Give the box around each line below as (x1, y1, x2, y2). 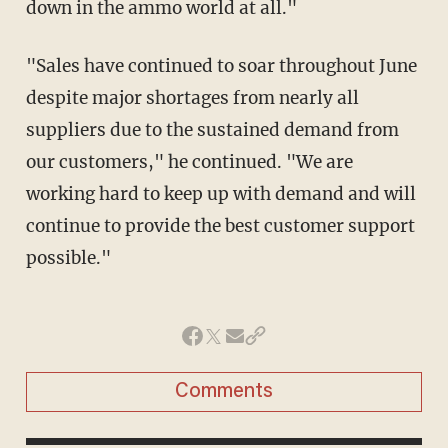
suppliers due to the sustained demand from (25, 119, 399, 142)
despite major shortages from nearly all (25, 87, 359, 110)
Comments (175, 382, 273, 403)
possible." (25, 247, 111, 270)
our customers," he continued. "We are (25, 151, 353, 174)
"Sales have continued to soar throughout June (25, 55, 46, 78)
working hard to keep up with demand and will (25, 183, 416, 206)
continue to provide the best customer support (25, 215, 415, 238)
